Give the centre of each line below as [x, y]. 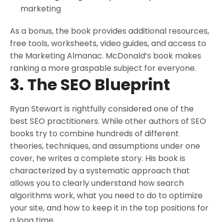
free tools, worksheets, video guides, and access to [108, 44]
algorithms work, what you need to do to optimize [106, 196]
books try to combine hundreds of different [94, 134]
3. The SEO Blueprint [90, 85]
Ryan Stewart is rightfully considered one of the [102, 109]
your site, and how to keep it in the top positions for [109, 208]
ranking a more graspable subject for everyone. [103, 68]
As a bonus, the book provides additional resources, [110, 31]
